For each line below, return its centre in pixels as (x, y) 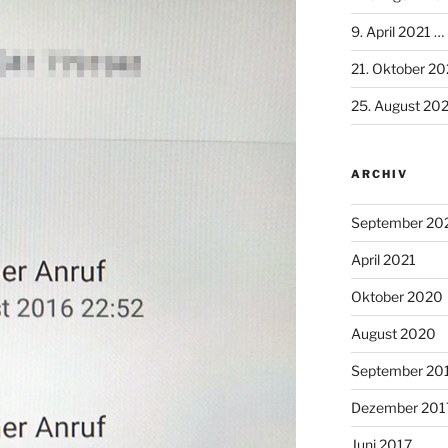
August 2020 (393, 334)
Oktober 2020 (396, 297)
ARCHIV (379, 174)
